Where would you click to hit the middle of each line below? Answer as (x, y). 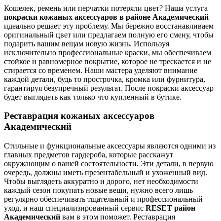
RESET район (170, 208)
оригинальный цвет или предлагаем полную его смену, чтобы (109, 35)
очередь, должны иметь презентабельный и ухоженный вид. (106, 172)
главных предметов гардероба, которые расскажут (89, 154)
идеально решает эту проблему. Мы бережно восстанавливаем (109, 26)
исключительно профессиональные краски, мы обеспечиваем (108, 52)
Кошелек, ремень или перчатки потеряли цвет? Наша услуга (106, 8)
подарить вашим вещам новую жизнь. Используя (87, 43)
